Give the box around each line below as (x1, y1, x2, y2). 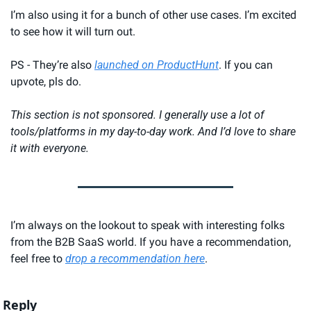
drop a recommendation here (65, 251, 205, 265)
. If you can (219, 58, 273, 72)
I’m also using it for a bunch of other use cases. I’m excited (10, 8, 296, 22)
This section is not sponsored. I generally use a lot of (10, 108, 264, 121)
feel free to (10, 251, 65, 265)
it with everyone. (10, 141, 89, 155)
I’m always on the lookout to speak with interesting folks (10, 218, 285, 232)
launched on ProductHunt (94, 58, 219, 72)
